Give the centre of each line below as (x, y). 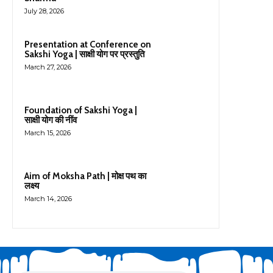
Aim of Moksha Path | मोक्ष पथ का (85, 176)
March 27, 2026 (48, 67)
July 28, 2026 (44, 11)
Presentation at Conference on (88, 45)
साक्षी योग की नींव (51, 120)
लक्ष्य (32, 186)
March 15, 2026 (48, 133)
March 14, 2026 (48, 199)
